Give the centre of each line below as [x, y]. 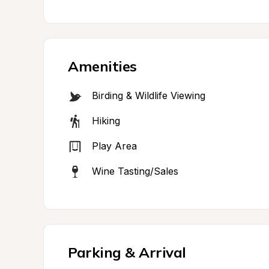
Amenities [102, 66]
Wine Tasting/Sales [135, 171]
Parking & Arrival [127, 252]
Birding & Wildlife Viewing [149, 95]
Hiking [106, 121]
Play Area [114, 146]
